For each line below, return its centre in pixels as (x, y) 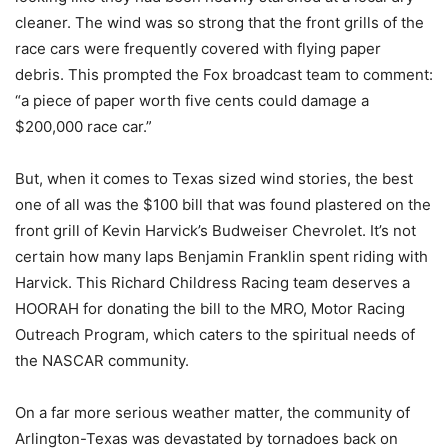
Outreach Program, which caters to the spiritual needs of (215, 335)
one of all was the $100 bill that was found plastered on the (223, 205)
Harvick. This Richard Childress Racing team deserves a (212, 283)
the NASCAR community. (102, 361)
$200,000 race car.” (83, 127)
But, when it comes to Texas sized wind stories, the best (214, 179)
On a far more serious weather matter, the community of (212, 413)
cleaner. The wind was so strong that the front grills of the (219, 23)
